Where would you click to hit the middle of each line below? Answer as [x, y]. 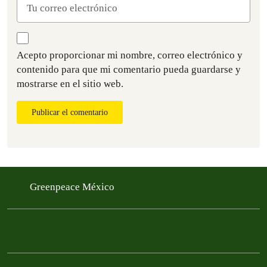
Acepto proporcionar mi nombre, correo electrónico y [130, 55]
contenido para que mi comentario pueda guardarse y [129, 69]
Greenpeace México [73, 187]
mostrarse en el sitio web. [70, 83]
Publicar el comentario [70, 112]
